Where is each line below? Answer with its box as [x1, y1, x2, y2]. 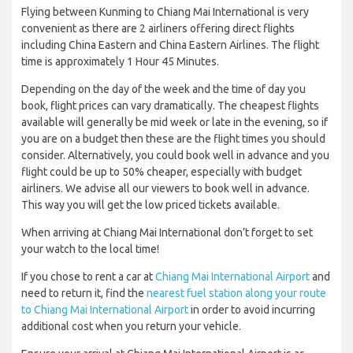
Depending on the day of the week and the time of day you [21, 83, 306, 96]
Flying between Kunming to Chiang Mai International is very [21, 6, 309, 19]
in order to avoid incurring [188, 303, 315, 317]
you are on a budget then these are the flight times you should [21, 132, 325, 146]
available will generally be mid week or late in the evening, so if [21, 116, 328, 129]
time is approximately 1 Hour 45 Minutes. [21, 55, 219, 69]
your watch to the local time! [21, 243, 159, 256]
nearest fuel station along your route [147, 287, 326, 300]
